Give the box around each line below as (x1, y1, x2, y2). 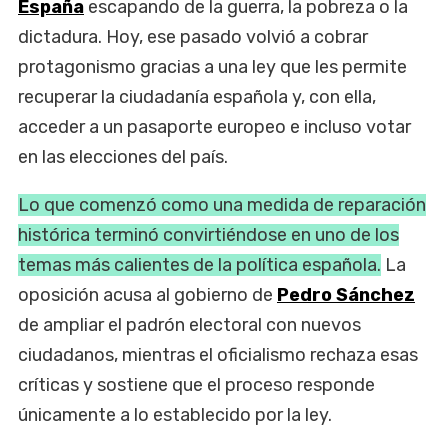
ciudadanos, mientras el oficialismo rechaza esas (18, 343, 418, 366)
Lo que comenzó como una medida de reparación (18, 193, 426, 216)
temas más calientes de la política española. (18, 253, 381, 276)
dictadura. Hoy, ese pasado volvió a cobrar (18, 25, 368, 48)
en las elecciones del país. (18, 145, 228, 168)
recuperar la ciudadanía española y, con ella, (18, 85, 376, 108)
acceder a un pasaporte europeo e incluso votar (18, 115, 411, 138)
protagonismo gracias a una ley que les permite (18, 55, 407, 78)
